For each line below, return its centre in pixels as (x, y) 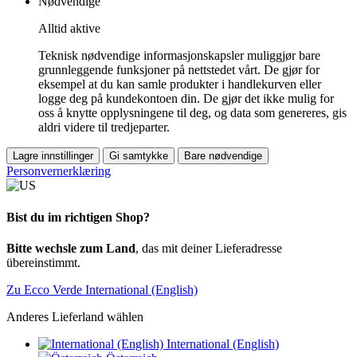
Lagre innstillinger (53, 156)
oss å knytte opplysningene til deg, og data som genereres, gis (192, 113)
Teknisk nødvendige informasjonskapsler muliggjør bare (179, 56)
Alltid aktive (69, 29)
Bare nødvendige (223, 156)
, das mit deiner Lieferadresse (209, 248)
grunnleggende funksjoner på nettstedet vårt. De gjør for (179, 70)
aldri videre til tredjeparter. (104, 127)
